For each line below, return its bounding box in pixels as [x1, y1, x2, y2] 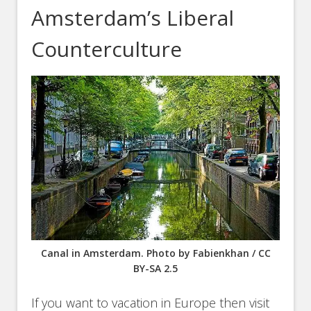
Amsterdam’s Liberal [31, 3, 235, 33]
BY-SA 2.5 [133, 262, 178, 276]
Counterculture [31, 35, 183, 64]
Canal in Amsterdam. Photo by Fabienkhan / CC [40, 246, 271, 260]
